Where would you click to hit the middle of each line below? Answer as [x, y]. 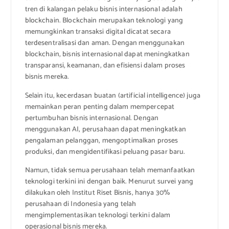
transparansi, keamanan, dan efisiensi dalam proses [105, 66]
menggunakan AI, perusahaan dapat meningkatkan [105, 129]
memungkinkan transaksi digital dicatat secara [98, 32]
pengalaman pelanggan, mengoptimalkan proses [101, 141]
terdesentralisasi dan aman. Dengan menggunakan [105, 43]
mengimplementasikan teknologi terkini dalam [98, 215]
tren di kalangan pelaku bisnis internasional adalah [104, 10]
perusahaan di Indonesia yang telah [81, 204]
